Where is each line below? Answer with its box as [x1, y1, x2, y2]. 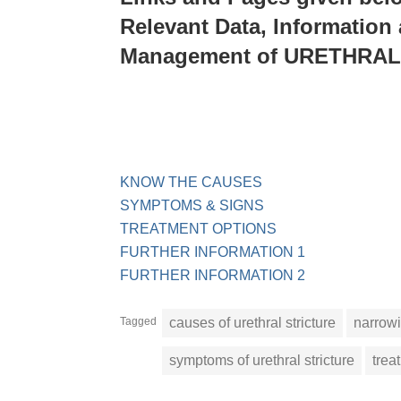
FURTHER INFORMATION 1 [120, 244, 306, 260]
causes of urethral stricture [169, 315, 337, 331]
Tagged [120, 315, 158, 328]
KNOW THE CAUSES [120, 175, 263, 191]
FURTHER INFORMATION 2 [120, 268, 306, 284]
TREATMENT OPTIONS [120, 221, 277, 237]
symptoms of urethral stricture [169, 353, 355, 369]
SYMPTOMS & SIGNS [120, 198, 265, 214]
